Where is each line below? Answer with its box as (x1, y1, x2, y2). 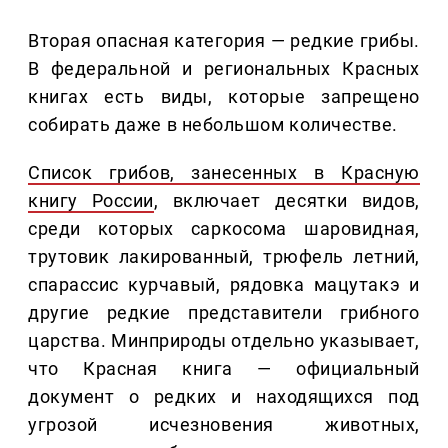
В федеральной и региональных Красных (28, 58, 420, 80)
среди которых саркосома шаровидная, (28, 218, 420, 240)
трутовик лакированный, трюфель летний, (28, 246, 420, 268)
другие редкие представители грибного (28, 302, 420, 324)
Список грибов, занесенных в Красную (28, 162, 420, 184)
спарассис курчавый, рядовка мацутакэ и (28, 274, 420, 296)
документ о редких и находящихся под (28, 386, 420, 408)
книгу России (28, 190, 154, 212)
